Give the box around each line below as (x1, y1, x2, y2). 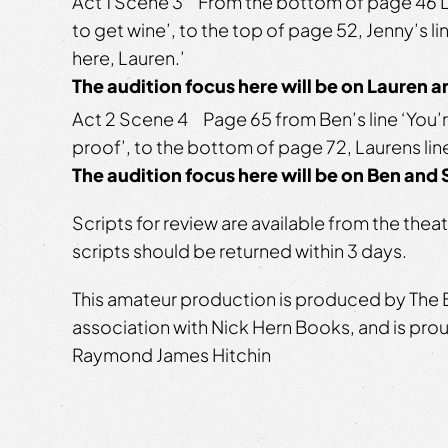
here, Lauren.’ (72, 45, 185, 69)
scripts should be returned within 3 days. (72, 238, 407, 262)
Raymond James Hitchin (72, 342, 271, 366)
